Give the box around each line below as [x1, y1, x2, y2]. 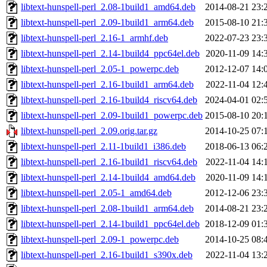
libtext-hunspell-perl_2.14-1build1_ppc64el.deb [21, 219, 200, 229]
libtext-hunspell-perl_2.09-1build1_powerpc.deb [21, 110, 203, 121]
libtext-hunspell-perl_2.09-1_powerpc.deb [21, 234, 179, 245]
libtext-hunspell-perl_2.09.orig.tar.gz [21, 126, 157, 136]
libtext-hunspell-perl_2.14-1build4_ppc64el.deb [21, 48, 200, 59]
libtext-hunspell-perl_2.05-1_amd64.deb [21, 188, 172, 198]
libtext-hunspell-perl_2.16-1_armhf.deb [21, 33, 168, 44]
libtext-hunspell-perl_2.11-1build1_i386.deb [21, 141, 186, 152]
